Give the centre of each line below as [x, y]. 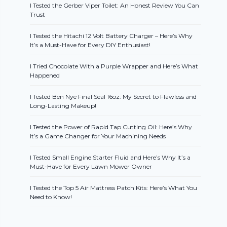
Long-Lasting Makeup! [63, 106]
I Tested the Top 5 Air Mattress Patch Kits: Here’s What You [114, 188]
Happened [45, 75]
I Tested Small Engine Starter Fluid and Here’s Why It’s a [110, 158]
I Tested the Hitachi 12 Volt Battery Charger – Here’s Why [111, 36]
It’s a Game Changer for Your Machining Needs [98, 136]
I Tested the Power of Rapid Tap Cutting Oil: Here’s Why [111, 127]
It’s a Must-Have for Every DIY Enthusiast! [90, 45]
